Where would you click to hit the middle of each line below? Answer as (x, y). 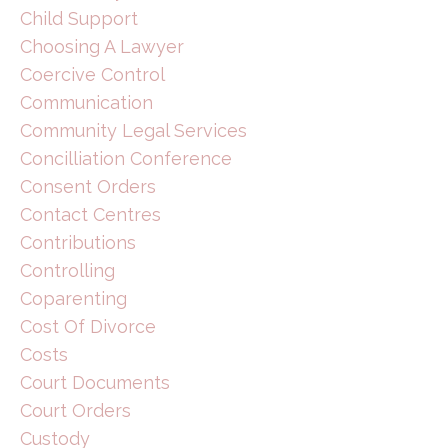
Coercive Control (92, 74)
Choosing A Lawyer (102, 46)
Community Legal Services (133, 130)
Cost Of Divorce (88, 326)
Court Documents (95, 382)
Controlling (67, 270)
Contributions (78, 242)
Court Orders (75, 410)
